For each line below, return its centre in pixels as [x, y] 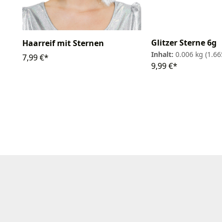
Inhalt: [163, 54]
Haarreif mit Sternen [63, 43]
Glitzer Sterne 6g [184, 42]
